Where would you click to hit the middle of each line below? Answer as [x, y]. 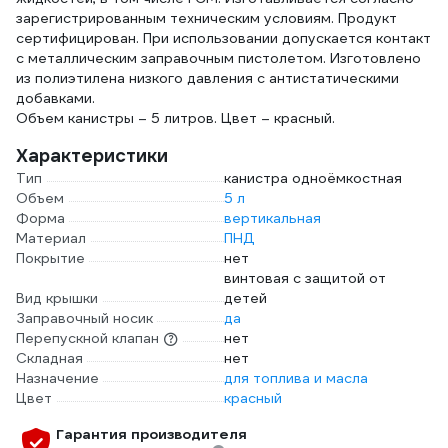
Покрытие [50, 258]
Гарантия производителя [151, 434]
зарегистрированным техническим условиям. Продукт [206, 18]
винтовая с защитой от [305, 278]
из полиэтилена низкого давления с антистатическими [207, 78]
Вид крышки [57, 298]
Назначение [57, 378]
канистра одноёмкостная [313, 178]
